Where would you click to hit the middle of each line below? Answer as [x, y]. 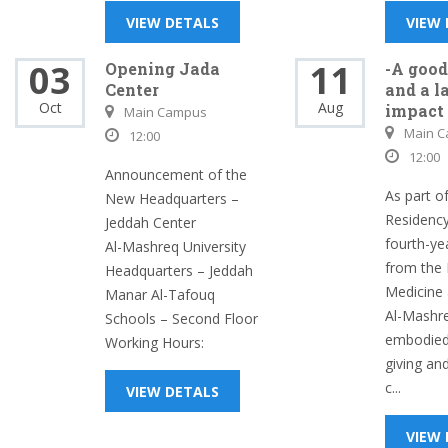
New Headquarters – [172, 198]
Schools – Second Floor [181, 318]
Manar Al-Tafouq [160, 294]
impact [414, 110]
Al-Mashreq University [175, 246]
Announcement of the [176, 174]
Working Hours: [154, 342]
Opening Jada [162, 68]
